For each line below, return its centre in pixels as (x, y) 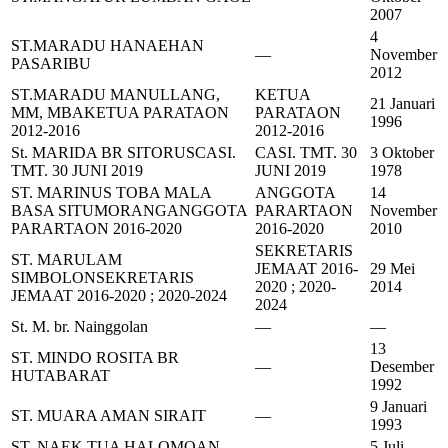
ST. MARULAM (66, 260)
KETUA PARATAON (156, 113)
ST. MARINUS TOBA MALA (111, 193)
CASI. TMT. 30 (306, 153)
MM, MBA (47, 113)
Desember (402, 367)
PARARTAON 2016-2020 (96, 229)
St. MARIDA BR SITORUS (103, 153)
